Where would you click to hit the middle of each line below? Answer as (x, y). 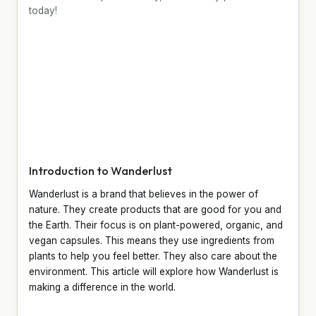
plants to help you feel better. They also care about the (153, 256)
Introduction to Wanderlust (101, 170)
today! (43, 10)
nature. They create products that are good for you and (155, 209)
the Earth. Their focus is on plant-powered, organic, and (156, 225)
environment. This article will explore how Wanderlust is (154, 271)
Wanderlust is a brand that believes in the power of (144, 194)
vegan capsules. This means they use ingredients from (152, 240)
